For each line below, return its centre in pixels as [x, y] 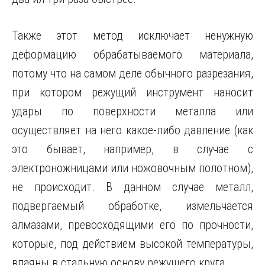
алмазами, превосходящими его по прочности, [132, 225]
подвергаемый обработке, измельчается [132, 206]
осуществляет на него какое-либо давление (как [132, 130]
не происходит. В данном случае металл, [132, 187]
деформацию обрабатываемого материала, [132, 54]
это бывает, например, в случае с [132, 149]
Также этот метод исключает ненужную [132, 35]
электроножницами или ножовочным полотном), [132, 168]
